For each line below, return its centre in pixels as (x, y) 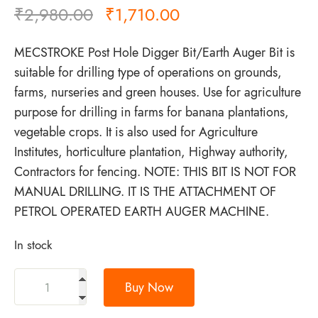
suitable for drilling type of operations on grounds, (148, 72)
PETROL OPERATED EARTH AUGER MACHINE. (142, 211)
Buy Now (149, 287)
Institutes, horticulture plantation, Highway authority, (151, 152)
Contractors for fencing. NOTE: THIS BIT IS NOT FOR (155, 171)
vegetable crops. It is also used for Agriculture (136, 132)
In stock (33, 245)
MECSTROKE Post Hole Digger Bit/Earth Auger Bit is (154, 52)
